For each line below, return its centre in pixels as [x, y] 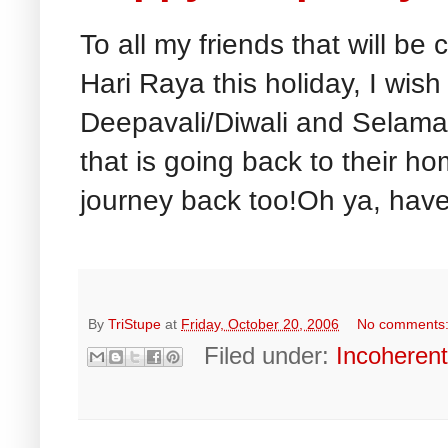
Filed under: [270, 355]
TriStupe [134, 323]
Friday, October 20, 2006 [260, 323]
